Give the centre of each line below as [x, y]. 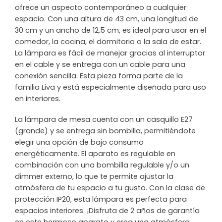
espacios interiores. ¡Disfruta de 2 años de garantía [107, 210]
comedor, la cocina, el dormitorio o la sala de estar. [108, 42]
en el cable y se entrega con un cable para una [100, 65]
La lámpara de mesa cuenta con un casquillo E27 [104, 119]
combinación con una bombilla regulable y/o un [102, 165]
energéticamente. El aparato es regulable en [95, 153]
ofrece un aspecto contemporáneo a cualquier [101, 8]
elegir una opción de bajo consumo [79, 142]
